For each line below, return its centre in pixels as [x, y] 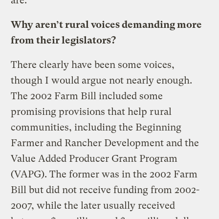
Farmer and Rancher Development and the [105, 143]
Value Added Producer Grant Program [94, 158]
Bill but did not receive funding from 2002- [105, 190]
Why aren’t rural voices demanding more [107, 24]
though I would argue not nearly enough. [102, 80]
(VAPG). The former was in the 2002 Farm [104, 174]
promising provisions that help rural [91, 111]
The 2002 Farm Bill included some [87, 96]
